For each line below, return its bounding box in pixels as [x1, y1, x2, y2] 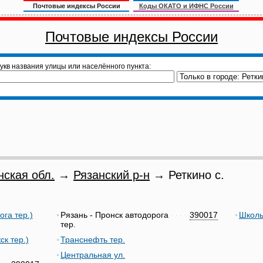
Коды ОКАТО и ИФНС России [139, 2, 234, 9]
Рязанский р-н [73, 168, 150, 181]
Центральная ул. [60, 250, 125, 259]
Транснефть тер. [60, 235, 125, 244]
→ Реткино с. [150, 168, 224, 181]
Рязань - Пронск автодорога [60, 210, 168, 220]
